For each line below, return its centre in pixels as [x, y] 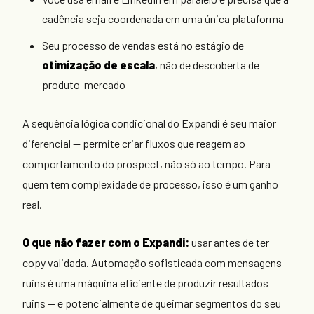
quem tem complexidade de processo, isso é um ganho [150, 184]
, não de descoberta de [207, 64]
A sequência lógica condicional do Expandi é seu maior [149, 123]
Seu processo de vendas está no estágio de [143, 45]
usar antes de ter [229, 243]
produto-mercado [84, 84]
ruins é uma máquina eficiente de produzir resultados [145, 283]
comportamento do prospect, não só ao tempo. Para [146, 163]
